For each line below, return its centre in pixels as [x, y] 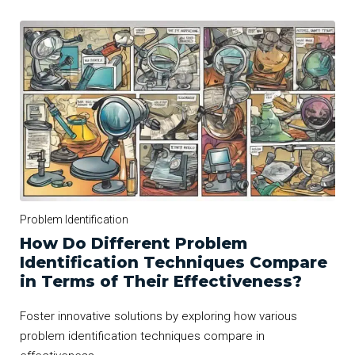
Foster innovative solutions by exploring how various [158, 316]
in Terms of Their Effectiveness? [161, 281]
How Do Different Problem [134, 243]
